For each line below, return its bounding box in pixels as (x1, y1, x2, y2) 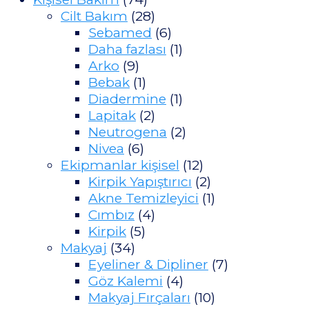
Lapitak (88, 106, 136, 123)
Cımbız (88, 206, 134, 223)
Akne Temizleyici (88, 189, 199, 206)
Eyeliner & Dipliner (88, 255, 208, 272)
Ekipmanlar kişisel (61, 156, 179, 173)
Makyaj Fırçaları (88, 288, 190, 306)
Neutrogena (88, 123, 167, 140)
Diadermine (88, 90, 166, 107)
